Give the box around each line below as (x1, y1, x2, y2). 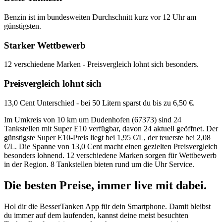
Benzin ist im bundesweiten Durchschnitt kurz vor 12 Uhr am (4, 12, 196, 21)
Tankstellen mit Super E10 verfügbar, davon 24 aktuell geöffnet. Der (4, 124, 218, 133)
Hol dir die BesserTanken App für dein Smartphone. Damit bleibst (4, 202, 211, 211)
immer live (97, 178, 156, 192)
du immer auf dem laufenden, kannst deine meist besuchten (4, 211, 188, 220)
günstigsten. (4, 21, 41, 30)
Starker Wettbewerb (4, 40, 86, 51)
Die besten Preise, (4, 178, 97, 192)
